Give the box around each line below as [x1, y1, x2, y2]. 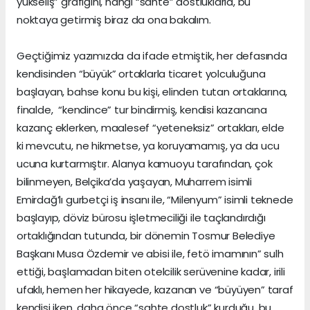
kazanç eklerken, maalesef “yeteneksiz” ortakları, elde [17, 120, 284, 136]
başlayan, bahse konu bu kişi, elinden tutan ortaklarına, [17, 84, 288, 100]
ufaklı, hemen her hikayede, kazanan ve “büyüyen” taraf [17, 282, 293, 298]
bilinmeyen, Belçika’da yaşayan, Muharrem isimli [17, 174, 252, 190]
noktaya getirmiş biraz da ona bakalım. [17, 12, 211, 28]
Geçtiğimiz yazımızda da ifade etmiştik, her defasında [17, 48, 287, 64]
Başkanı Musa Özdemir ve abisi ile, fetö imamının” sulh [17, 246, 284, 262]
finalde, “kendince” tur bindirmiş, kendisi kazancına [17, 102, 267, 118]
